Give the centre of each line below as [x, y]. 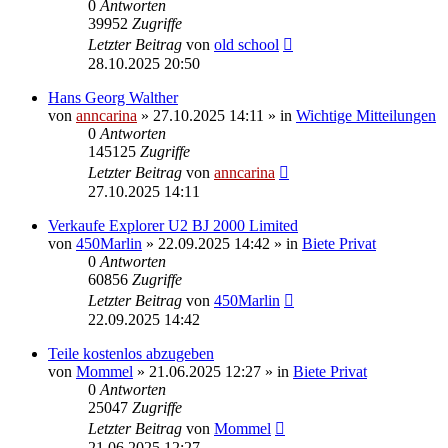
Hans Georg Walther [113, 97]
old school [246, 44]
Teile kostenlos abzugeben [131, 353]
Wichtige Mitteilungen [366, 115]
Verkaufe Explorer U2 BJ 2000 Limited [173, 225]
